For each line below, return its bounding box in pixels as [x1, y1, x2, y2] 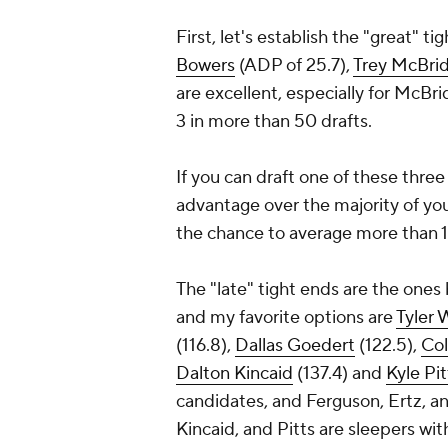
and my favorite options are [176, 306, 396, 330]
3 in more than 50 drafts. [176, 110, 372, 134]
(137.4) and [293, 362, 386, 386]
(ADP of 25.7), [235, 54, 353, 78]
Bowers [176, 54, 235, 78]
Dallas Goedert [235, 334, 355, 358]
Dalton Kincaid [176, 362, 293, 386]
